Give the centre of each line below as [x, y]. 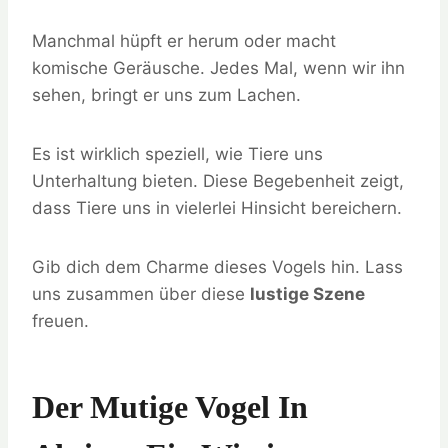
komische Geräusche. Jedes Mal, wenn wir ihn [218, 67]
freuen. [60, 320]
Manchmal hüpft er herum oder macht [184, 40]
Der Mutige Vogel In [170, 406]
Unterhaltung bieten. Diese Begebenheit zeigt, [218, 180]
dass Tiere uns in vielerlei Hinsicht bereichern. [217, 207]
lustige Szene [307, 293]
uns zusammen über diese [141, 293]
